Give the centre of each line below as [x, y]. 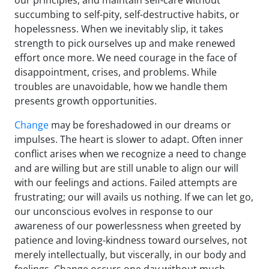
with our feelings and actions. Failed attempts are [126, 183]
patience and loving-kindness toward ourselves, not [131, 240]
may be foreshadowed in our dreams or [140, 125]
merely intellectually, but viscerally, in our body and [130, 255]
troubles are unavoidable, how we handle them [121, 87]
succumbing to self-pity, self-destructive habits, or [127, 15]
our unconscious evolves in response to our [114, 212]
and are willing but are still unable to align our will [126, 168]
